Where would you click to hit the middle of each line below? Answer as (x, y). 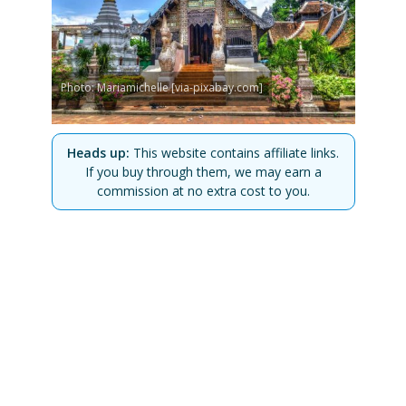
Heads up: (98, 152)
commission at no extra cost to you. (203, 190)
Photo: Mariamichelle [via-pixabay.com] (161, 88)
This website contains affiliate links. (234, 152)
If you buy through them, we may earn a (203, 171)
